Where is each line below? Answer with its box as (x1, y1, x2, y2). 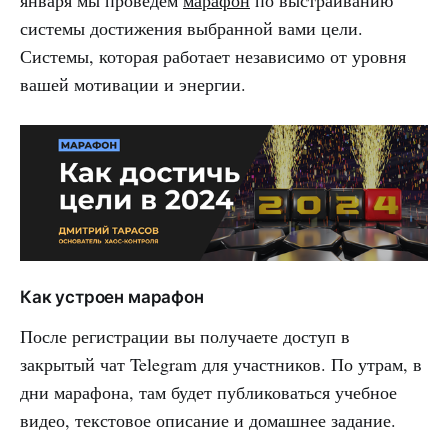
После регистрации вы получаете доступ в (20, 323, 350, 348)
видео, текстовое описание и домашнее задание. (20, 407, 402, 432)
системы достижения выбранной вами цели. (20, 15, 363, 40)
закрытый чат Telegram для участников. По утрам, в (20, 351, 422, 376)
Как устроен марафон (20, 286, 204, 307)
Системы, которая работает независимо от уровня (20, 43, 406, 68)
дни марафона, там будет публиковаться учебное (20, 379, 397, 404)
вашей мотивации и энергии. (20, 71, 252, 96)
